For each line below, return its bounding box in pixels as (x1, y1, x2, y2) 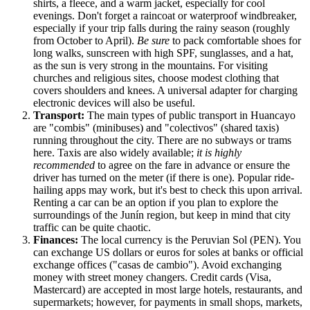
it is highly (197, 147, 241, 159)
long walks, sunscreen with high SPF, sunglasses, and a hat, (33, 47, 293, 60)
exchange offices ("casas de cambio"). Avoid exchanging (33, 259, 282, 271)
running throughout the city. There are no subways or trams (33, 134, 291, 147)
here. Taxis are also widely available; (33, 147, 197, 159)
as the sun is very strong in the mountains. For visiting (33, 60, 268, 72)
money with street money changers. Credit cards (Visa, (33, 271, 271, 284)
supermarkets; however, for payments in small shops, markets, (33, 296, 302, 309)
